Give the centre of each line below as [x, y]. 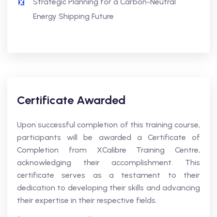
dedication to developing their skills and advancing [108, 188]
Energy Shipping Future [73, 16]
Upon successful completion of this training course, [108, 125]
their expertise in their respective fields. [87, 200]
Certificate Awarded [71, 100]
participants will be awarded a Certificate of [108, 137]
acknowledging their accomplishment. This [108, 163]
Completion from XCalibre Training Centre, [108, 150]
